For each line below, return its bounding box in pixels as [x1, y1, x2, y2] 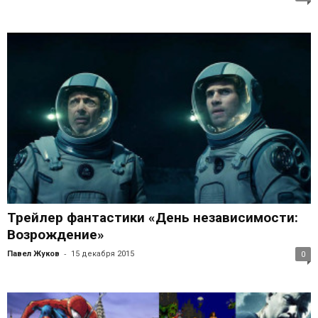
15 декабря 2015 [71, 249, 134, 259]
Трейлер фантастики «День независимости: [7, 209, 298, 226]
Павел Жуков [7, 249, 60, 259]
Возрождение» [7, 226, 104, 243]
